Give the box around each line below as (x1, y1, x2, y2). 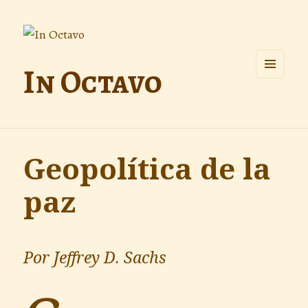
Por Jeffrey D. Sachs (23, 246, 167, 269)
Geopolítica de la (23, 148, 272, 188)
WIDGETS (256, 99, 301, 111)
